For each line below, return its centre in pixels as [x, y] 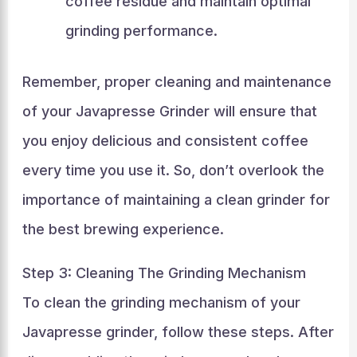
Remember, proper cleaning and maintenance [177, 82]
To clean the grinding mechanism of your [161, 302]
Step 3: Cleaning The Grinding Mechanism [164, 273]
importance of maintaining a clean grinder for [176, 200]
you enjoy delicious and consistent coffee [165, 141]
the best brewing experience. [123, 229]
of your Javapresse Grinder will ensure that [169, 111]
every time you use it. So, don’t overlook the [173, 170]
